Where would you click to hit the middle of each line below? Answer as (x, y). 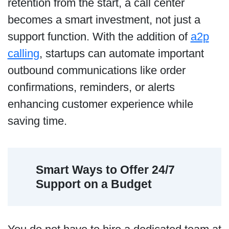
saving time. (39, 121)
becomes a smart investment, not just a (104, 20)
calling (23, 54)
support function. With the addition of (99, 37)
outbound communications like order (96, 71)
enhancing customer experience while (100, 104)
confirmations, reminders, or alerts (91, 87)
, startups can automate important (121, 54)
